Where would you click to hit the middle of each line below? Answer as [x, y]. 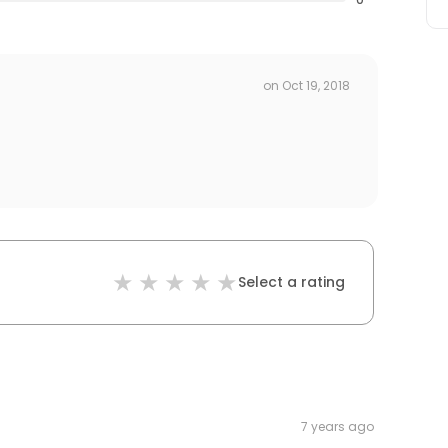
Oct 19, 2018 [316, 85]
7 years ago [337, 427]
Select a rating [291, 282]
